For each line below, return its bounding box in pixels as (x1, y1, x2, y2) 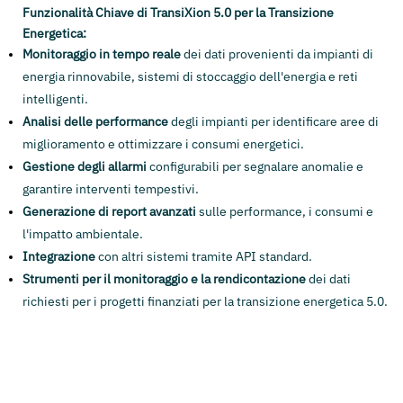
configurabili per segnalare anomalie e (147, 158, 363, 175)
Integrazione (22, 248, 95, 265)
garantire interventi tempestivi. (22, 181, 199, 198)
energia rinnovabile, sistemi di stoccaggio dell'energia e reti (22, 68, 358, 85)
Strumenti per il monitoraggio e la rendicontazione (22, 271, 306, 288)
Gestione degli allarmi (22, 158, 147, 175)
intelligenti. (22, 91, 88, 108)
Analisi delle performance (22, 113, 168, 130)
